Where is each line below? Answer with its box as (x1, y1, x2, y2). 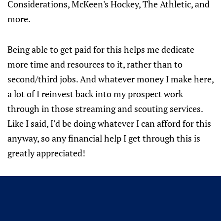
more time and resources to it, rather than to (7, 58, 183, 70)
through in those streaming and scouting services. (7, 103, 203, 114)
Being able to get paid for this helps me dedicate (7, 43, 194, 55)
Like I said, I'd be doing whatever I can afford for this (7, 117, 211, 129)
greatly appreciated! (7, 147, 85, 159)
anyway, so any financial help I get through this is (7, 132, 200, 144)
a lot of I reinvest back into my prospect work (7, 88, 183, 100)
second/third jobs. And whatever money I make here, (7, 73, 214, 85)
